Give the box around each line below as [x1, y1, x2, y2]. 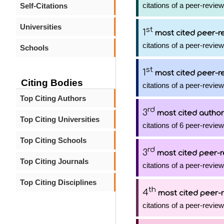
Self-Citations [20, 1, 67, 10]
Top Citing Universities [20, 115, 99, 123]
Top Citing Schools [20, 136, 86, 144]
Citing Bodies [21, 77, 83, 88]
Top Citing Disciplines [20, 178, 96, 186]
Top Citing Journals [20, 157, 88, 165]
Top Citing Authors [20, 94, 86, 102]
